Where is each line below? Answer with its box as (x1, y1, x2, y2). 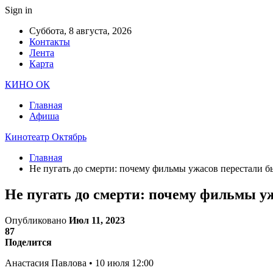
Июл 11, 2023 (69, 214, 125, 225)
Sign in (5, 5, 32, 15)
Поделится (5, 236, 52, 247)
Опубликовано (5, 214, 69, 225)
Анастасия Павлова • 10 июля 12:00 (5, 257, 154, 268)
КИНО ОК (5, 79, 50, 90)
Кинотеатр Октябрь (5, 132, 87, 142)
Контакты (29, 37, 70, 47)
